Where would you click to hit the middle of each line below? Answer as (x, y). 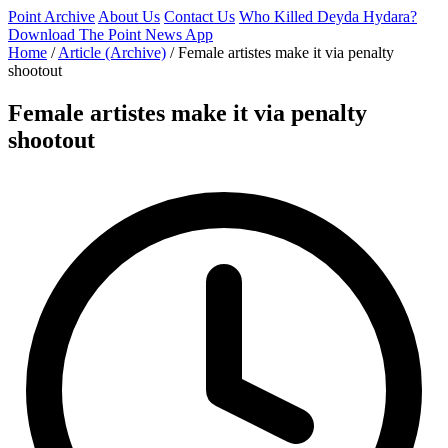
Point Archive (51, 16)
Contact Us (199, 16)
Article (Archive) (112, 52)
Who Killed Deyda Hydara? (328, 16)
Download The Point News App (110, 34)
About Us (129, 16)
